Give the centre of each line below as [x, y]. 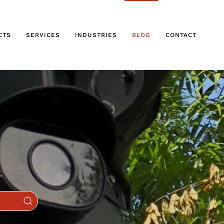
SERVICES [43, 35]
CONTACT [181, 35]
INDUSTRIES [96, 35]
